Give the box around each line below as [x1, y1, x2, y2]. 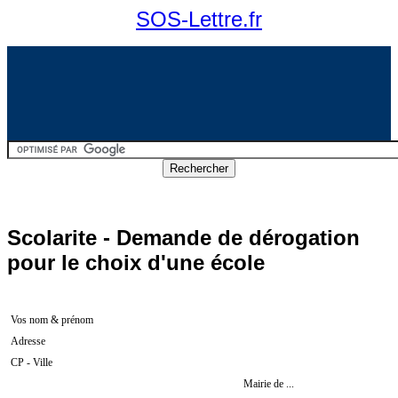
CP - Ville [11, 355, 52, 369]
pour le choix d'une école [7, 250, 265, 275]
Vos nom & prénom [11, 313, 93, 326]
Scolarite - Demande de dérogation [7, 225, 360, 250]
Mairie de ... [243, 377, 294, 390]
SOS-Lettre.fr [136, 7, 262, 31]
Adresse [11, 334, 45, 347]
